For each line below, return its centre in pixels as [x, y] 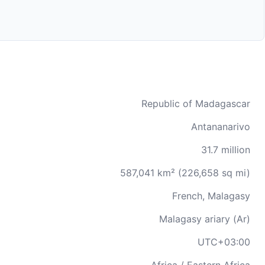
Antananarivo [221, 127]
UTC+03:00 [224, 242]
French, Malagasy [211, 196]
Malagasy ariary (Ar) [205, 219]
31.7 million [226, 150]
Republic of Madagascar [196, 104]
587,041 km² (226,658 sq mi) [185, 173]
